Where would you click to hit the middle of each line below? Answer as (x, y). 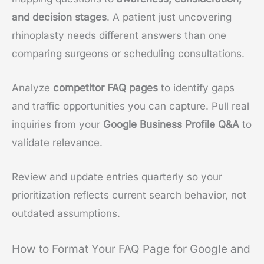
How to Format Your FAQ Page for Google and (131, 249)
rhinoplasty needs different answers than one (119, 35)
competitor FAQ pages (105, 88)
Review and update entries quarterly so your (117, 177)
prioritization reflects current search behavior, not (129, 195)
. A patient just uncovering (169, 17)
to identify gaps (196, 88)
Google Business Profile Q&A (171, 124)
